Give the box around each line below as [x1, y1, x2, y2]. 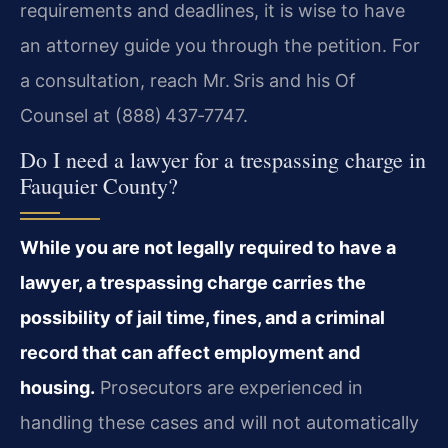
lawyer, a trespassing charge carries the [20, 272, 366, 294]
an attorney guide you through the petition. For [20, 34, 420, 56]
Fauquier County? [20, 171, 178, 201]
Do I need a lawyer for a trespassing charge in [20, 145, 426, 175]
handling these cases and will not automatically [20, 412, 419, 434]
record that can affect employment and [20, 342, 360, 364]
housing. [20, 377, 95, 399]
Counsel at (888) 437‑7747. [20, 104, 248, 126]
